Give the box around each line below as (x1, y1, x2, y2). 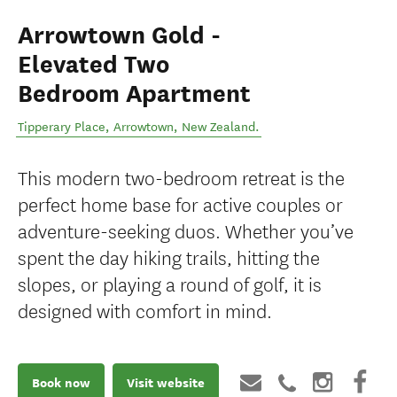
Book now (32, 373, 90, 392)
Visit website (127, 373, 205, 392)
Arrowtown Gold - (18, 20, 221, 51)
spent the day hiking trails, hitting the (18, 243, 320, 270)
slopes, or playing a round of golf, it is (18, 269, 322, 297)
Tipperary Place (18, 120, 105, 135)
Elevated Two (18, 50, 169, 80)
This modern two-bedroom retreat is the (18, 163, 345, 191)
